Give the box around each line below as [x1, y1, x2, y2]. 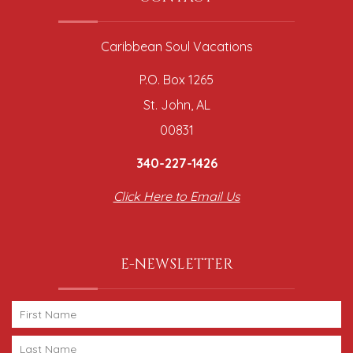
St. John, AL [143, 96, 210, 113]
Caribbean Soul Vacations [100, 38, 253, 54]
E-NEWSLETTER [120, 254, 233, 274]
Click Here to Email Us [113, 188, 240, 204]
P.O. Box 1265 [139, 71, 214, 87]
